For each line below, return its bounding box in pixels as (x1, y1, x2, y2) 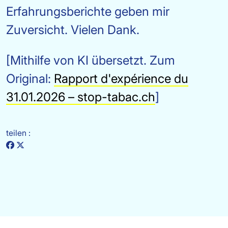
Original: (6, 71, 54, 86)
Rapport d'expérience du (54, 71, 188, 86)
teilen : (6, 128, 31, 138)
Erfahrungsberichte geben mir (6, 4, 169, 19)
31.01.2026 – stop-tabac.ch (6, 90, 155, 104)
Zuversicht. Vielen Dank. (6, 22, 139, 37)
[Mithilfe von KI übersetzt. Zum (6, 53, 175, 68)
